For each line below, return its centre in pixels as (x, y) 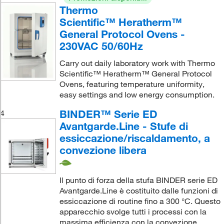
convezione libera (103, 150)
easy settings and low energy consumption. (137, 94)
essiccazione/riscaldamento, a (134, 138)
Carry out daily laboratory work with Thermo (137, 63)
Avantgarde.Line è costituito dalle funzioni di (138, 191)
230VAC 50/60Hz (101, 46)
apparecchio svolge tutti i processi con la (133, 212)
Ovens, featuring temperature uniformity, (132, 84)
